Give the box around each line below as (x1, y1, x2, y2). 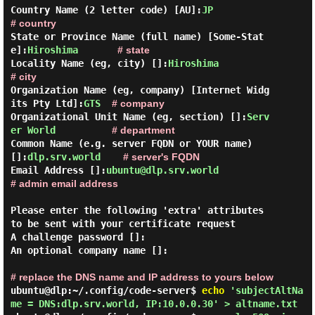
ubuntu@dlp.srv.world (105, 165, 219, 176)
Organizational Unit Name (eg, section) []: (10, 111, 247, 122)
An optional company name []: (10, 245, 168, 256)
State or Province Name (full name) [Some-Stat (10, 31, 264, 42)
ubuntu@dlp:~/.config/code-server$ (10, 285, 202, 296)
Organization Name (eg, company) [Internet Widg (10, 84, 269, 96)
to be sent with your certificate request (10, 218, 236, 229)
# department (111, 124, 175, 136)
